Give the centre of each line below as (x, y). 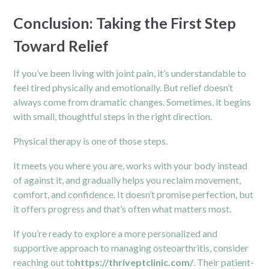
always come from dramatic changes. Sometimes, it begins (132, 101)
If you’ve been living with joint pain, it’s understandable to (130, 73)
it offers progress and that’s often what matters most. (122, 208)
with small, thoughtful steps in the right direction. (113, 116)
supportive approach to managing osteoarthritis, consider (131, 247)
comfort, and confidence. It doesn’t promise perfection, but (134, 194)
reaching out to (44, 262)
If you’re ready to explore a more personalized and (116, 233)
